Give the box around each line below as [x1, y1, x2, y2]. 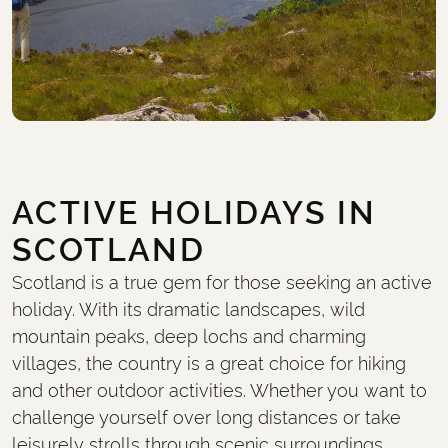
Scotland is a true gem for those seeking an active [12, 271, 433, 293]
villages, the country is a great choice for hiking [12, 352, 407, 374]
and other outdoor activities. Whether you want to [12, 379, 428, 401]
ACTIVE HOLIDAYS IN [12, 193, 377, 232]
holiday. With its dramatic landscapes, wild [12, 298, 366, 320]
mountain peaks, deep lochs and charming [12, 325, 367, 347]
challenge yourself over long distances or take [12, 406, 402, 428]
